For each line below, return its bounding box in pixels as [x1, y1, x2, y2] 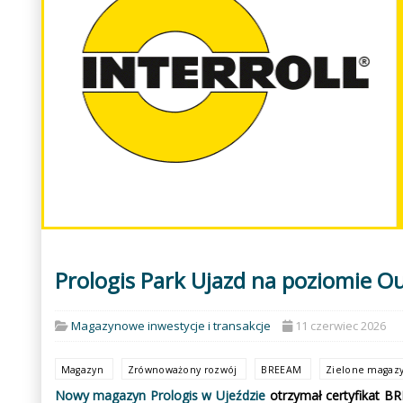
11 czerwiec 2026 [294, 317, 386, 334]
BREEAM [261, 363, 305, 376]
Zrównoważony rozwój [127, 363, 240, 376]
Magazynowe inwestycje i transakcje [70, 317, 271, 334]
